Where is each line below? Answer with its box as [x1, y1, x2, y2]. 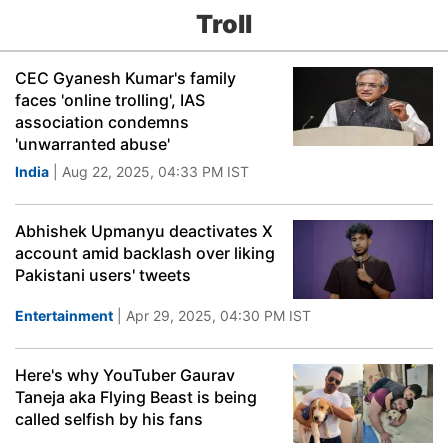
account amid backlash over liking [15, 243, 275, 263]
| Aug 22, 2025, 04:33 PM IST [49, 163, 249, 180]
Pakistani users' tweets [15, 265, 191, 285]
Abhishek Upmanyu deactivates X [15, 221, 273, 241]
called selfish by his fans [15, 409, 203, 429]
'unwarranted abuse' [15, 134, 170, 154]
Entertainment [15, 307, 113, 324]
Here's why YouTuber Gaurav [15, 365, 235, 385]
